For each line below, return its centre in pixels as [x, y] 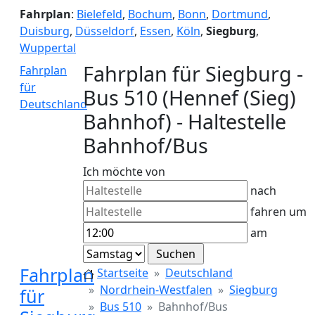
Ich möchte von [124, 172]
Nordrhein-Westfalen [156, 290]
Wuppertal [48, 48]
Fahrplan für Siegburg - [193, 73]
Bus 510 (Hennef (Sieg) [189, 97]
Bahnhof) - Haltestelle [185, 121]
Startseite [123, 273]
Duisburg [45, 31]
